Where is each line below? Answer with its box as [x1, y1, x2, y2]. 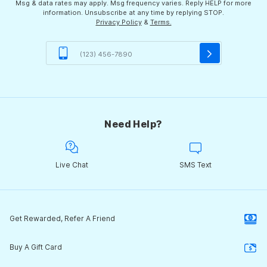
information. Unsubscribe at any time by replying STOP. [43, 8, 224, 17]
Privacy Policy [95, 18, 142, 27]
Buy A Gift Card [10, 243, 62, 252]
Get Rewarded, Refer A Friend [10, 214, 115, 223]
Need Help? [104, 118, 163, 131]
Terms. [150, 18, 172, 27]
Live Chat [55, 160, 88, 170]
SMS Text [179, 160, 212, 170]
